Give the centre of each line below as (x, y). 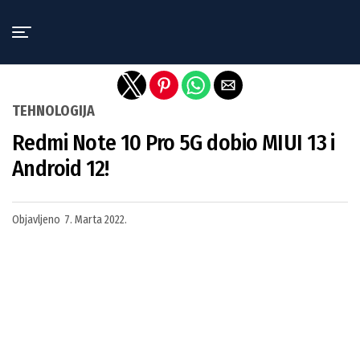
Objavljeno (36, 220)
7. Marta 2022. (96, 220)
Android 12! (61, 168)
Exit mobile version (180, 18)
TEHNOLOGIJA (53, 111)
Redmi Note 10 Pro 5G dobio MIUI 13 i (174, 143)
